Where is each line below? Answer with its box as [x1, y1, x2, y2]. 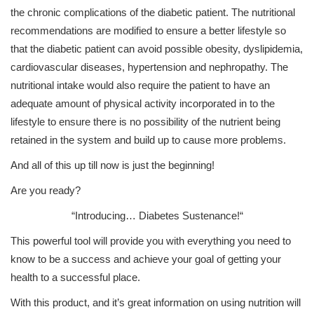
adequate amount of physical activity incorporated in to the [11, 97, 275, 109]
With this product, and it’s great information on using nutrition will [11, 296, 301, 308]
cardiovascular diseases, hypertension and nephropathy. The [11, 61, 288, 73]
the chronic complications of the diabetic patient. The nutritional [11, 6, 295, 18]
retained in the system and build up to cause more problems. [11, 134, 286, 146]
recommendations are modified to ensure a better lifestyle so [11, 25, 286, 36]
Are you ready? [11, 184, 81, 196]
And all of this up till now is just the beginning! [11, 159, 214, 171]
